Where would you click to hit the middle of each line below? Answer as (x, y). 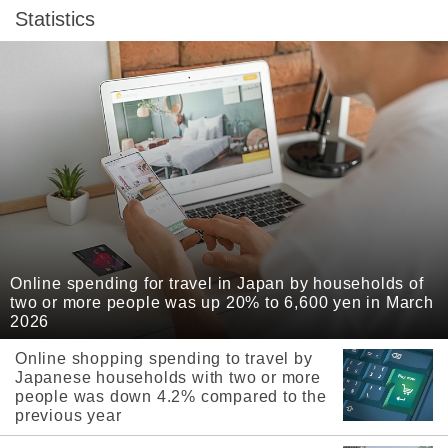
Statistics (55, 18)
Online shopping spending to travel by (164, 358)
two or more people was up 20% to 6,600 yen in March (222, 302)
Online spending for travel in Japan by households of (217, 283)
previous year (68, 415)
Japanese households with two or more (168, 377)
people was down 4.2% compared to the (171, 396)
